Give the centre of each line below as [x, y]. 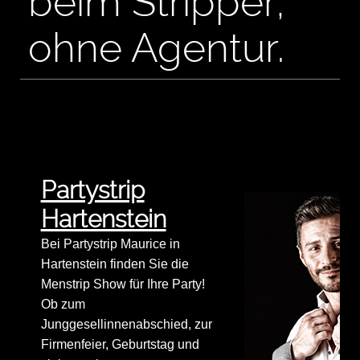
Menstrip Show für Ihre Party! [123, 284]
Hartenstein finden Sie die [115, 264]
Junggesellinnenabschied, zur [126, 325]
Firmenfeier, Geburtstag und [120, 345]
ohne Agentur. [156, 48]
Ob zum [63, 305]
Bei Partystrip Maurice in [110, 244]
